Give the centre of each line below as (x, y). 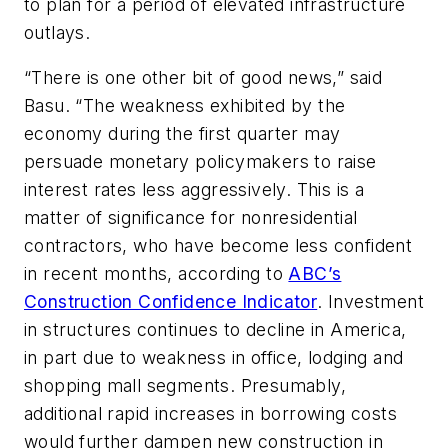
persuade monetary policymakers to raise (200, 162)
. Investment (371, 302)
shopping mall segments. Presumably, (185, 386)
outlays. (57, 32)
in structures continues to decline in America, (215, 330)
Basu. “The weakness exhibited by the (185, 106)
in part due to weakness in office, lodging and (214, 358)
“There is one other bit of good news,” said (203, 78)
